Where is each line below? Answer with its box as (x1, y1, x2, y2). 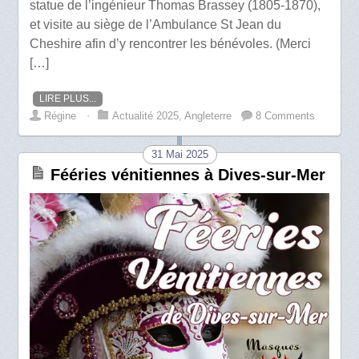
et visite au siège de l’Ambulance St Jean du (30, 17, 282, 31)
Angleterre (184, 109, 232, 122)
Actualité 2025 (112, 109, 179, 122)
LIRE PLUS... (39, 92, 97, 104)
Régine (44, 109, 77, 122)
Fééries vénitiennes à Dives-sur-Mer (50, 165, 326, 184)
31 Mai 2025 (151, 147, 208, 160)
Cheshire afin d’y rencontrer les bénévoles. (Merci (30, 36, 312, 50)
